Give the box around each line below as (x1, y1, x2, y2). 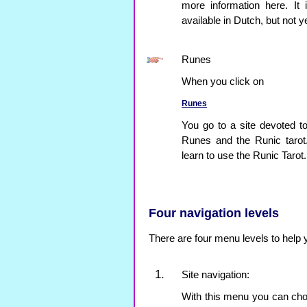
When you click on (182, 76, 264, 87)
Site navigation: (182, 269, 249, 280)
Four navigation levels (149, 206, 279, 220)
